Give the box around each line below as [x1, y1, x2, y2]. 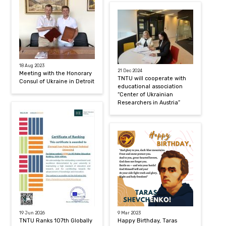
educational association [118, 83, 183, 90]
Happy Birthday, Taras [118, 217, 178, 224]
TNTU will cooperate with [118, 75, 187, 82]
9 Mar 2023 [118, 210, 141, 215]
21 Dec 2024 [118, 68, 143, 73]
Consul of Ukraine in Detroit [19, 78, 95, 85]
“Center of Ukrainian [118, 91, 174, 98]
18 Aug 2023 [19, 63, 45, 68]
